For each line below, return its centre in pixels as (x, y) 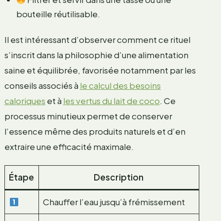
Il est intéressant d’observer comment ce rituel (97, 39)
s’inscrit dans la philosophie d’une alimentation (96, 55)
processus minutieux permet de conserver (88, 116)
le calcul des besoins (120, 85)
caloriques (25, 100)
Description (119, 177)
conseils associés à (42, 85)
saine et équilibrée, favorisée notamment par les (100, 70)
